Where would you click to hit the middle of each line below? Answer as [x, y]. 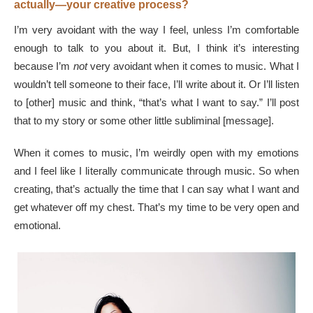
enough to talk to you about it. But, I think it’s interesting [156, 48]
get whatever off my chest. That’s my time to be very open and [156, 208]
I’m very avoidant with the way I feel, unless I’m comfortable [156, 30]
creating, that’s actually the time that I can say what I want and [156, 189]
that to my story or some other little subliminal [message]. [145, 121]
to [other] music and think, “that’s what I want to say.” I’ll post [156, 103]
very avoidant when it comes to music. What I [195, 66]
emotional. [39, 226]
